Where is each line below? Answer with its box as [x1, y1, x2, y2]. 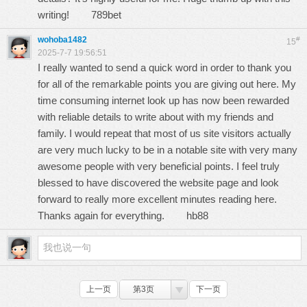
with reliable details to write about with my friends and [38, 111, 273, 123]
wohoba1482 [38, 35, 87, 45]
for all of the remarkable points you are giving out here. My [38, 78, 296, 90]
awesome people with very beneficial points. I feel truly [38, 160, 280, 172]
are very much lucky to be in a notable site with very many [38, 144, 297, 156]
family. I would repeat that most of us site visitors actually [38, 127, 291, 139]
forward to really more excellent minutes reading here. [38, 193, 277, 205]
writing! [38, 9, 91, 21]
